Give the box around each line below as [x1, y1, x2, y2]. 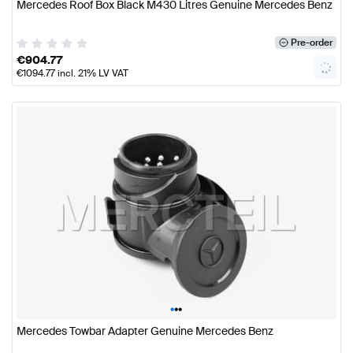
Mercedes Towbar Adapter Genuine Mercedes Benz [17, 323, 273, 338]
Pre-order [290, 36, 333, 50]
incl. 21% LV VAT [55, 67, 128, 80]
